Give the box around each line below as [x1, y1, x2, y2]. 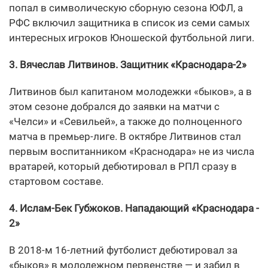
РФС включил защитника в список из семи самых [9, 17, 249, 29]
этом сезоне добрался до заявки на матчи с [9, 100, 220, 113]
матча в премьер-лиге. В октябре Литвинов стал [9, 130, 241, 143]
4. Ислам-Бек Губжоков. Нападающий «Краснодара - [9, 202, 259, 215]
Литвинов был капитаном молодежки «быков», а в [9, 86, 252, 98]
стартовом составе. [9, 175, 103, 188]
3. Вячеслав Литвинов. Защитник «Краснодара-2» [9, 59, 246, 71]
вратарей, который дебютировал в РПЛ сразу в [9, 160, 237, 173]
